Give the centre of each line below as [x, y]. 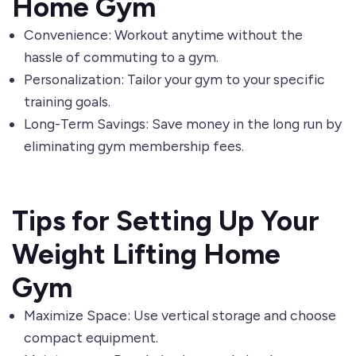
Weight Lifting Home [146, 255]
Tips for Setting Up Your [166, 221]
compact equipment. [91, 338]
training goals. [67, 102]
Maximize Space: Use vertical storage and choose [180, 315]
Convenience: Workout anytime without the [163, 35]
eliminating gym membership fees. [134, 146]
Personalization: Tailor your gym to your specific [174, 79]
